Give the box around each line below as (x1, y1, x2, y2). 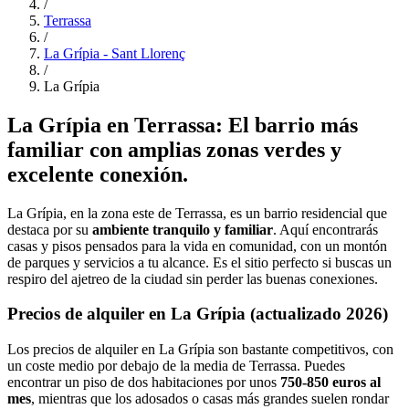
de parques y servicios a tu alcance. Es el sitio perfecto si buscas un (7, 254, 392, 270)
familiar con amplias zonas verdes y (7, 137, 341, 162)
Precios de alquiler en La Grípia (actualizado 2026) (7, 304, 388, 324)
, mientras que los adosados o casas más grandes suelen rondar (31, 390, 389, 406)
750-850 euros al (280, 373, 381, 390)
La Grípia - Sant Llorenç (44, 45, 185, 61)
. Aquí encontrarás (273, 221, 378, 237)
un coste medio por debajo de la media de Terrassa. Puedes (7, 357, 345, 373)
